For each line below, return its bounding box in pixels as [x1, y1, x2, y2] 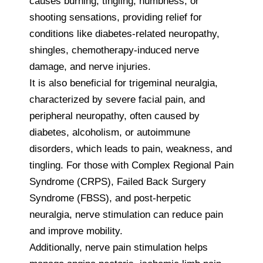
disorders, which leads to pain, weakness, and [29, 143, 232, 154]
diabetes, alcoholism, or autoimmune [29, 126, 190, 138]
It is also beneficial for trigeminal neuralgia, [29, 77, 218, 89]
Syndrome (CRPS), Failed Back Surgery [29, 176, 206, 187]
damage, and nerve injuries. [29, 60, 151, 72]
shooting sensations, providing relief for [29, 11, 202, 23]
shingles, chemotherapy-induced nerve [29, 44, 199, 56]
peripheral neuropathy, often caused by [29, 110, 200, 122]
